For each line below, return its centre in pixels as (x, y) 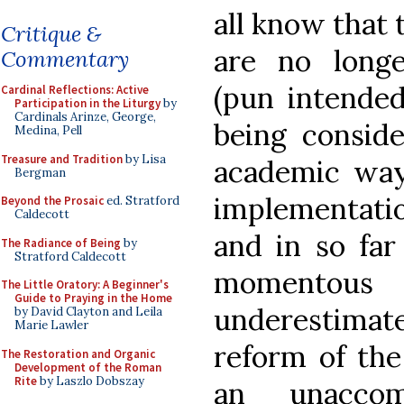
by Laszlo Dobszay (91, 381)
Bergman (40, 172)
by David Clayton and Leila (88, 312)
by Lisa (144, 159)
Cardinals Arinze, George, (85, 117)
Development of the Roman (88, 367)
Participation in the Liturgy (87, 103)
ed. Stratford (142, 201)
